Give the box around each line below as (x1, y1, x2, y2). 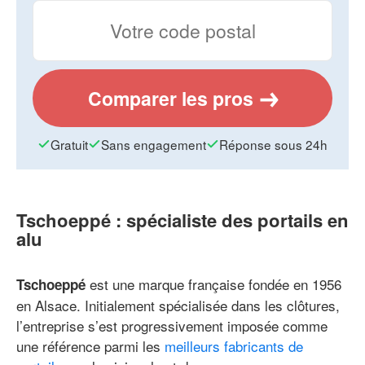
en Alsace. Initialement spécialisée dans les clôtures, (16, 295, 340, 315)
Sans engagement (101, 135, 206, 154)
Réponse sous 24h (219, 135, 328, 154)
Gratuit (51, 135, 88, 154)
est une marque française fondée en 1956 (86, 274, 341, 294)
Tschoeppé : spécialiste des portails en (16, 207, 349, 234)
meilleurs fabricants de (165, 336, 303, 356)
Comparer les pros (87, 84, 253, 112)
